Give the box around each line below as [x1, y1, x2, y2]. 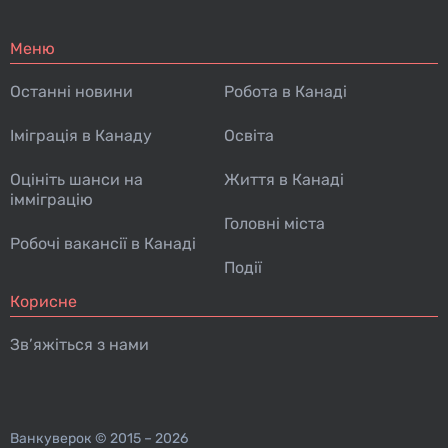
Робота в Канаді [224, 82, 347, 101]
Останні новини [10, 82, 133, 101]
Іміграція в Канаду [10, 126, 152, 145]
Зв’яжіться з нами [10, 335, 149, 354]
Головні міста [224, 214, 325, 233]
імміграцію [10, 190, 93, 209]
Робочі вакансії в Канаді [10, 234, 196, 253]
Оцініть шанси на [10, 170, 143, 189]
